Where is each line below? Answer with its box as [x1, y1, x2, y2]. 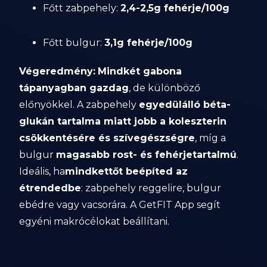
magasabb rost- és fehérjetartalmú [56, 149, 237, 160]
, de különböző [129, 82, 201, 94]
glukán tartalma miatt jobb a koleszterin [19, 116, 227, 127]
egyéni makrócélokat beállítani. [19, 216, 170, 227]
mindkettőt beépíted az [65, 166, 188, 177]
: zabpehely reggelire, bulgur [81, 182, 222, 194]
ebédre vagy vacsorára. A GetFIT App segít [19, 199, 221, 210]
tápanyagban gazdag [19, 82, 129, 94]
